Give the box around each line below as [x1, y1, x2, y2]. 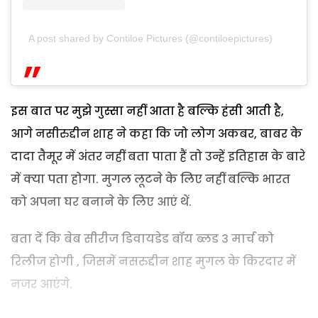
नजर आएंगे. [11, 276, 72, 293]
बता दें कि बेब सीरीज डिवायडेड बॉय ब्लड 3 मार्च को [11, 231, 274, 248]
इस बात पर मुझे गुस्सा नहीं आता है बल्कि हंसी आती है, [11, 103, 284, 120]
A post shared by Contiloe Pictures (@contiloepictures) [28, 33, 273, 45]
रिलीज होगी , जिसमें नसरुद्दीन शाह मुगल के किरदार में [11, 253, 296, 270]
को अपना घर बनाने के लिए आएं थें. [11, 194, 192, 211]
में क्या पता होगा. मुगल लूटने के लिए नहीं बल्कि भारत [11, 171, 290, 188]
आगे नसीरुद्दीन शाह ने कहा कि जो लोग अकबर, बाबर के [11, 126, 302, 143]
